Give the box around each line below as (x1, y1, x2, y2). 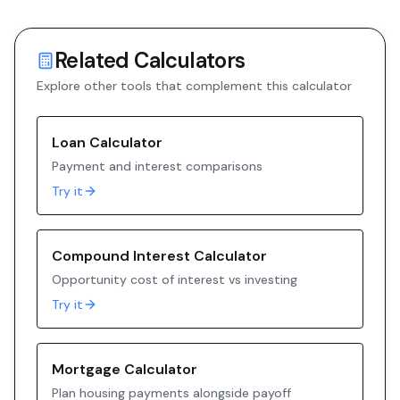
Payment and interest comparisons (52, 158, 262, 174)
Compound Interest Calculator (52, 246, 267, 265)
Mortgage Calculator (52, 360, 197, 379)
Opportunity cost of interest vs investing (52, 271, 297, 287)
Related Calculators (54, 46, 246, 74)
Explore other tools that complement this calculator (37, 78, 352, 94)
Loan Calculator (52, 133, 162, 152)
